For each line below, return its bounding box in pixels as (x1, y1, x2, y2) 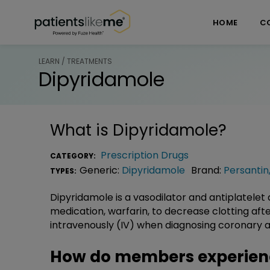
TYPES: (50, 165, 77, 176)
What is (50, 119, 113, 141)
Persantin (224, 163, 269, 177)
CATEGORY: (50, 150, 98, 161)
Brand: (191, 163, 224, 177)
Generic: (80, 163, 122, 177)
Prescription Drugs (101, 148, 189, 162)
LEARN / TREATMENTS (39, 55, 112, 66)
